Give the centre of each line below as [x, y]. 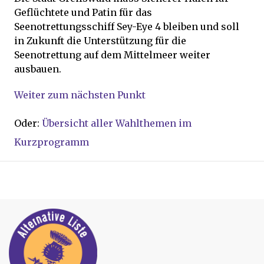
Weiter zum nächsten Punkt [80, 95]
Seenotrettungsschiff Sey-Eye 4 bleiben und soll [127, 27]
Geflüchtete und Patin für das [83, 12]
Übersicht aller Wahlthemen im [117, 123]
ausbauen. [38, 69]
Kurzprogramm [52, 142]
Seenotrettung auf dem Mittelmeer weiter [112, 55]
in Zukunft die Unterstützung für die [100, 41]
